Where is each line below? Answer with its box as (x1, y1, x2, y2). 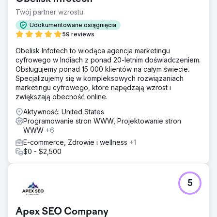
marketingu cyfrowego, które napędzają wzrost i (15, 83, 171, 92)
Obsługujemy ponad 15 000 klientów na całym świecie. (15, 64, 189, 73)
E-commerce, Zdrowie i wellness (23, 138, 129, 146)
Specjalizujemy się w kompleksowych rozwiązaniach (15, 74, 184, 82)
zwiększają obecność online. (15, 92, 108, 101)
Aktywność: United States (23, 107, 104, 116)
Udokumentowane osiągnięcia (30, 21, 116, 29)
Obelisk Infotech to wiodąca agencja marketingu (15, 46, 170, 55)
